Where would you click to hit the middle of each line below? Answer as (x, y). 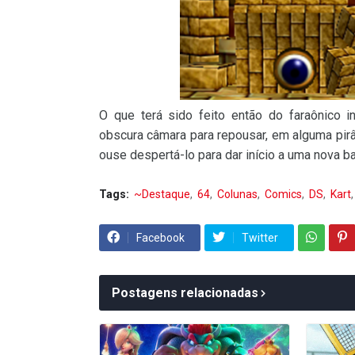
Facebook (160, 237)
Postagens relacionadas (185, 292)
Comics (283, 194)
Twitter (260, 237)
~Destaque (162, 194)
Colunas (237, 194)
